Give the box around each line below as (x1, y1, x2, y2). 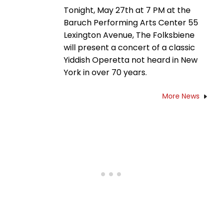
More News (162, 91, 200, 101)
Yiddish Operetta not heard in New (64, 54, 198, 66)
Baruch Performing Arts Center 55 (64, 16, 198, 28)
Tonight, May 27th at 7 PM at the (64, 4, 191, 16)
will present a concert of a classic (64, 41, 195, 53)
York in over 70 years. (64, 66, 147, 78)
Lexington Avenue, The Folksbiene (64, 29, 195, 41)
